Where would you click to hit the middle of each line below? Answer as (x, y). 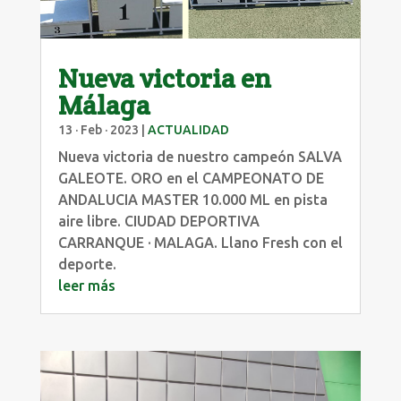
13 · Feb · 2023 (98, 129)
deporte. (87, 264)
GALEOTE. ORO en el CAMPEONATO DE (191, 178)
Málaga (104, 105)
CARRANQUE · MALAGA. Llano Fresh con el (200, 242)
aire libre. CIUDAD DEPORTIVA (158, 221)
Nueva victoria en (164, 78)
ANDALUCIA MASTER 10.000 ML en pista (192, 199)
